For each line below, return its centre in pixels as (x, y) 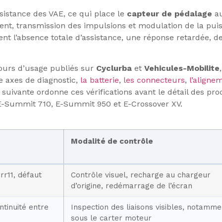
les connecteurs (154, 80)
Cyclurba (114, 68)
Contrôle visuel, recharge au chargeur (141, 175)
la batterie (100, 80)
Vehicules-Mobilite (182, 68)
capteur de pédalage (169, 14)
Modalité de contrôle (112, 141)
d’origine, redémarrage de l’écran (132, 186)
